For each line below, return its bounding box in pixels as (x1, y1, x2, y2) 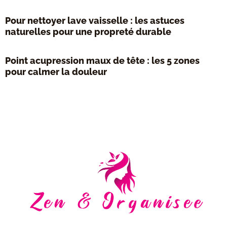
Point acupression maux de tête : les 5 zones (5, 55, 200, 66)
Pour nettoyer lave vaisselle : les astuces (5, 15, 184, 26)
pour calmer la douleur (5, 66, 107, 78)
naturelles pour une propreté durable (5, 26, 171, 37)
